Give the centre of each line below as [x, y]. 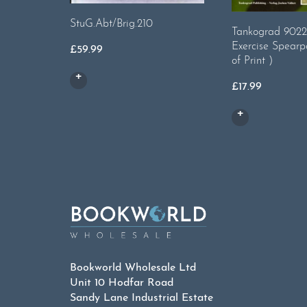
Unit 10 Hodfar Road [122, 283]
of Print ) [252, 61]
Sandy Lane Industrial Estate [142, 298]
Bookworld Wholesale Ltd [133, 268]
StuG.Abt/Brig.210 [111, 24]
